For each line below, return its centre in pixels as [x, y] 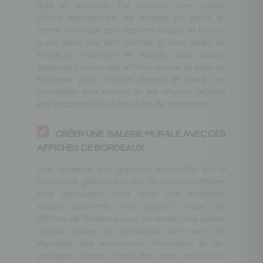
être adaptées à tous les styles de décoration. [123, 104]
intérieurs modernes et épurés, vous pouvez [131, 54]
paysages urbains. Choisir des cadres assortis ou [131, 255]
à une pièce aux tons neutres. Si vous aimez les [131, 42]
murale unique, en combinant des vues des [131, 230]
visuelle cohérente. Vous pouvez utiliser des [131, 206]
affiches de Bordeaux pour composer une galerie [131, 218]
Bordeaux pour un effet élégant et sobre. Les [131, 79]
